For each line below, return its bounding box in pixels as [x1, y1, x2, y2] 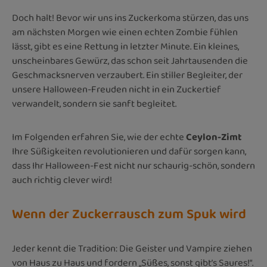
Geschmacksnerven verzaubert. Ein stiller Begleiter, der [12, 67, 243, 83]
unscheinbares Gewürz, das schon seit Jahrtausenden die [12, 53, 248, 69]
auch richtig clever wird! [12, 172, 112, 188]
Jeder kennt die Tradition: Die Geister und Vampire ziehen [12, 241, 252, 256]
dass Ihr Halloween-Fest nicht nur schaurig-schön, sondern [12, 158, 255, 173]
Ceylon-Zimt [186, 129, 242, 145]
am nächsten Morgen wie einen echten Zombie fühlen [12, 24, 238, 40]
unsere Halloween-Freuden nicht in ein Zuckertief [12, 82, 221, 97]
